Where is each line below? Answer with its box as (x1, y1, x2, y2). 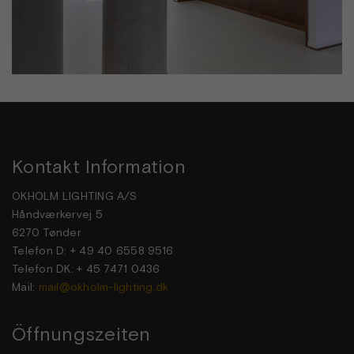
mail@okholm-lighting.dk (38, 280, 169, 293)
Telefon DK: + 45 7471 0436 (12, 262, 160, 275)
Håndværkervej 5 (12, 207, 103, 220)
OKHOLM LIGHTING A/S (12, 189, 137, 202)
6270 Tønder (12, 225, 81, 239)
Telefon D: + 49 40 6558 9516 (12, 243, 173, 257)
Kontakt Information (12, 156, 186, 178)
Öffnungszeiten (12, 323, 151, 345)
